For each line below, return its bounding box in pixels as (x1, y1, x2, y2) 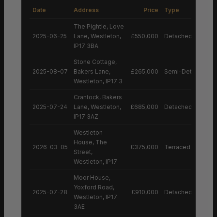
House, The (74, 138, 107, 146)
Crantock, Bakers (74, 93, 122, 101)
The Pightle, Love (74, 22, 124, 30)
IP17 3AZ (74, 112, 98, 120)
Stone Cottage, (74, 58, 117, 65)
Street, (74, 148, 93, 155)
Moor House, (74, 173, 110, 181)
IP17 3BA (74, 42, 98, 49)
